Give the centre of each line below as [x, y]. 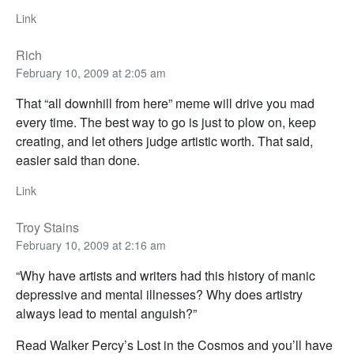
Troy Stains [47, 228]
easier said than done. [78, 160]
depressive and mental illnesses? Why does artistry [159, 295]
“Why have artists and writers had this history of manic [166, 276]
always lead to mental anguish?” [106, 314]
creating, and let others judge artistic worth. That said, [164, 141]
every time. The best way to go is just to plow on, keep [166, 122]
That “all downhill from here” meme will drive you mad [165, 104]
